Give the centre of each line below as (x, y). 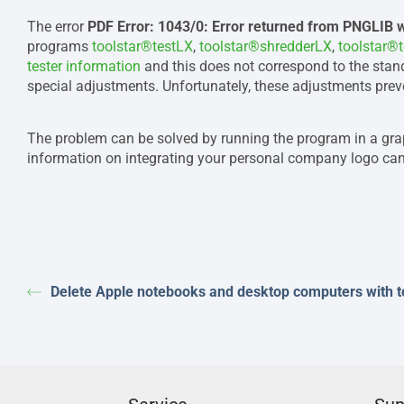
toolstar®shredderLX (266, 46)
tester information (84, 66)
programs (60, 46)
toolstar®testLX (142, 46)
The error (57, 27)
